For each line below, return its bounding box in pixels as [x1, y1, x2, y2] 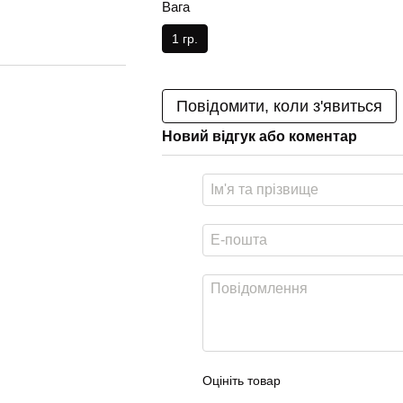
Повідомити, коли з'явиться [175, 97, 382, 115]
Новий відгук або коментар [161, 129, 357, 144]
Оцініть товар [201, 373, 281, 388]
